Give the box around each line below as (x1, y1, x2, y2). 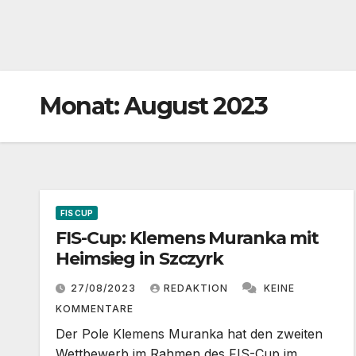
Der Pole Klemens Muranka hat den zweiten (56, 325, 323, 342)
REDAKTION (164, 281, 231, 294)
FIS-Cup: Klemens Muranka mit (56, 226, 319, 249)
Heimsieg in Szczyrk (56, 247, 224, 269)
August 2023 (123, 91, 267, 121)
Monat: (40, 91, 124, 121)
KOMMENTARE (56, 302, 133, 315)
